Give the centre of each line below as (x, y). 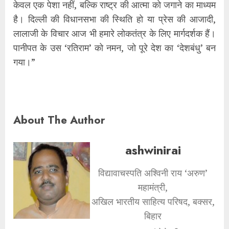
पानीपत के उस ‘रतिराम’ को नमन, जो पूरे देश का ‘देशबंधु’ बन (114, 47)
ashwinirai (153, 150)
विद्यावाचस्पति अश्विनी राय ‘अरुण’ (153, 173)
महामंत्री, (153, 187)
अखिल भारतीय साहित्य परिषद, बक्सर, (153, 201)
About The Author (59, 120)
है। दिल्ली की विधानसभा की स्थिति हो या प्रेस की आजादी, (114, 19)
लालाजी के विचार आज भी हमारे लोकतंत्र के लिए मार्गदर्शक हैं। (114, 33)
